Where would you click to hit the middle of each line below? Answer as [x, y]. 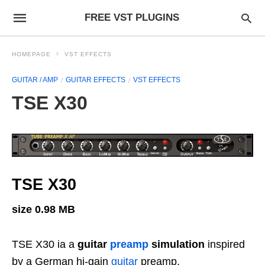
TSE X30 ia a [45, 245]
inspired [225, 245]
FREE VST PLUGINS [132, 17]
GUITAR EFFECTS [96, 80]
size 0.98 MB [43, 210]
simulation [177, 245]
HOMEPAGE [31, 54]
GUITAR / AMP [35, 80]
